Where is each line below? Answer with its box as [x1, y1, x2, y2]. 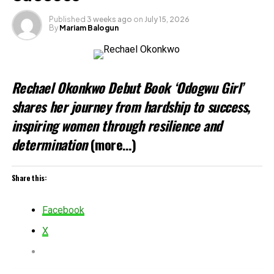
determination [11, 133, 87, 154]
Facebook [42, 204, 84, 216]
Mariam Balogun [59, 23, 119, 32]
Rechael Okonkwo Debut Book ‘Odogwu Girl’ [11, 76, 243, 97]
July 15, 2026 [144, 14, 190, 24]
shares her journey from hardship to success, [11, 95, 250, 116]
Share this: [11, 172, 48, 183]
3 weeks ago [86, 14, 132, 24]
